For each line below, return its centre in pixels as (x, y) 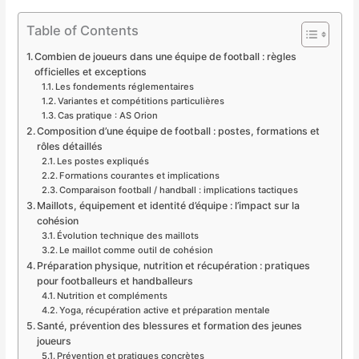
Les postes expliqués (103, 161)
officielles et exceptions (90, 72)
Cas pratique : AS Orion (108, 116)
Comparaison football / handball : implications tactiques (179, 190)
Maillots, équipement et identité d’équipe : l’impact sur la (168, 206)
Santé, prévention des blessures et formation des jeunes (169, 326)
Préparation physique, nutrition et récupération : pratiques (173, 266)
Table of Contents (82, 31)
